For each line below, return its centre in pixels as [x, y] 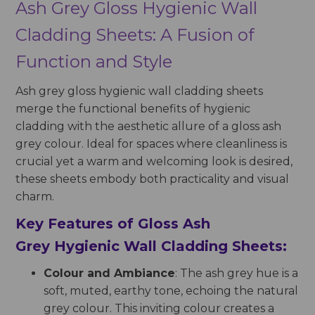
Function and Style [94, 61]
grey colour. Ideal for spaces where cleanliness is [152, 143]
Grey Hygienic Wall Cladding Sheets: [152, 246]
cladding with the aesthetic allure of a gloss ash [149, 126]
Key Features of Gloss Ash [113, 223]
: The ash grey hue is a [237, 273]
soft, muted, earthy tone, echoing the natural [171, 290]
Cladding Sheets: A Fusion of [135, 34]
